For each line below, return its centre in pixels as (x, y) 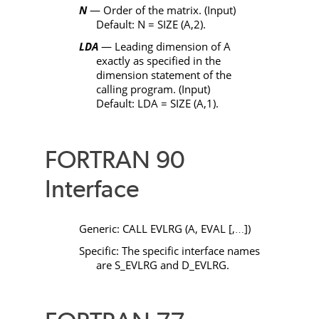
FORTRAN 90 (115, 159)
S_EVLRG (136, 265)
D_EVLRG (204, 265)
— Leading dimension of (161, 46)
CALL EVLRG (153, 229)
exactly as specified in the (158, 60)
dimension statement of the (164, 74)
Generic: (101, 229)
